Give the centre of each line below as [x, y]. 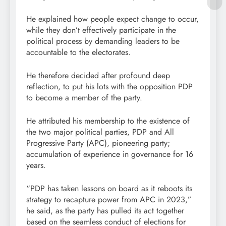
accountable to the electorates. [78, 52]
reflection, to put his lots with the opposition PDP [109, 87]
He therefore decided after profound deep [98, 76]
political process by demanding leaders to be [103, 41]
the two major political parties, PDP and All [100, 132]
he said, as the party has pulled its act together [105, 211]
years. [36, 165]
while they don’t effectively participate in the [101, 30]
